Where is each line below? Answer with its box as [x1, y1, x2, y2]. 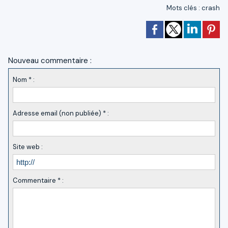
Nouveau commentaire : [8, 55, 92, 66]
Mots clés [166, 3, 197, 12]
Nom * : [12, 75, 35, 84]
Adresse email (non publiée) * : [12, 109, 109, 118]
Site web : [12, 142, 43, 152]
